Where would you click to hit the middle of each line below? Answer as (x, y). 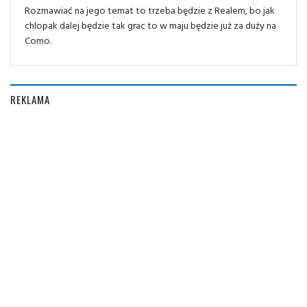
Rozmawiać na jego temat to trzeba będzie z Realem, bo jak (150, 10)
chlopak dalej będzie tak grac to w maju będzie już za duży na (150, 25)
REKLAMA (30, 99)
